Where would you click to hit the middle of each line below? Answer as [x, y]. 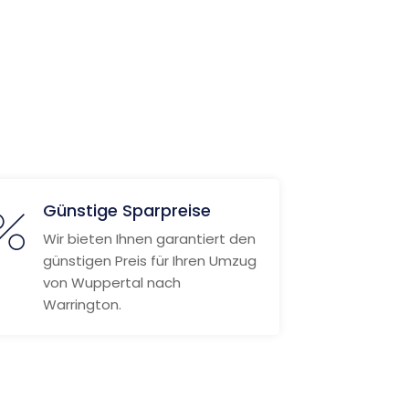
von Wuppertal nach [111, 283]
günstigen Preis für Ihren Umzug [149, 261]
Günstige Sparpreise [126, 210]
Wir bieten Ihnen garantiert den [149, 239]
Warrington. [82, 304]
